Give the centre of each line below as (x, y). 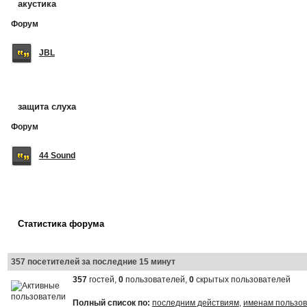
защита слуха (47, 106)
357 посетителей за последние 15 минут (93, 261)
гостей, (102, 279)
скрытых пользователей (242, 279)
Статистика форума (61, 223)
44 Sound (57, 155)
